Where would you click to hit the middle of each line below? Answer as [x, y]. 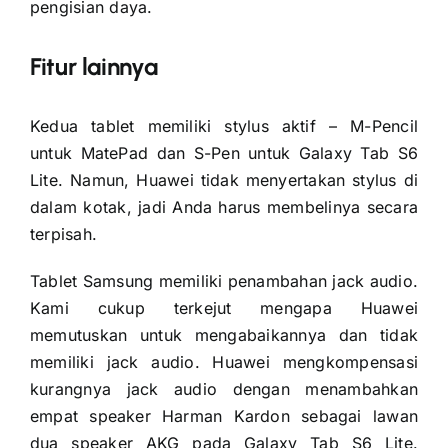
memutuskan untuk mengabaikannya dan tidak [224, 334]
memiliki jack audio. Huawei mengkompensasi [224, 361]
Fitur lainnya [93, 66]
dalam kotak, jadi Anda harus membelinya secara [224, 206]
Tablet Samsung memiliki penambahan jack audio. [224, 280]
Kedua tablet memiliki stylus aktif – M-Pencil [224, 125]
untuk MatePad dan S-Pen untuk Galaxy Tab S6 [224, 152]
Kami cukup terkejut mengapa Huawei [224, 307]
